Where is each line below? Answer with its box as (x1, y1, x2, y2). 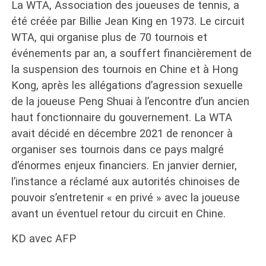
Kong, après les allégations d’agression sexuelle (11, 79, 243, 91)
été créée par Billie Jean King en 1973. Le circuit (11, 15, 245, 27)
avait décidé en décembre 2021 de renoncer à (11, 127, 233, 140)
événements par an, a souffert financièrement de (11, 47, 252, 59)
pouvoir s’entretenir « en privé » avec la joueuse (11, 191, 240, 204)
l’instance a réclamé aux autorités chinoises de (11, 175, 240, 188)
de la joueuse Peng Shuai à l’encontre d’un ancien (11, 95, 249, 107)
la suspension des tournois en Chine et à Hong (11, 63, 238, 75)
